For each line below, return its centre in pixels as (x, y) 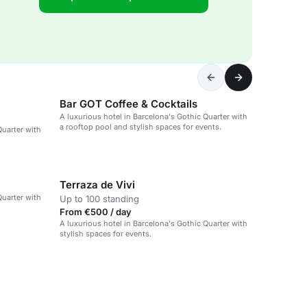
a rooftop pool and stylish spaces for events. (140, 127)
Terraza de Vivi (97, 185)
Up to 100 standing (99, 199)
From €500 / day (96, 212)
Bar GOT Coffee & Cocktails (128, 104)
